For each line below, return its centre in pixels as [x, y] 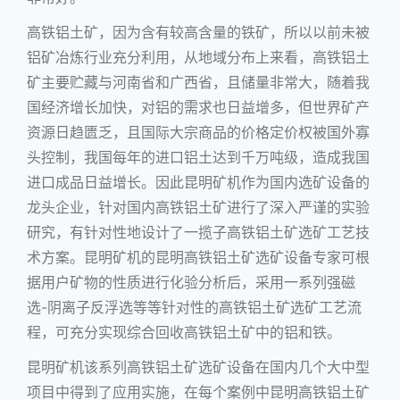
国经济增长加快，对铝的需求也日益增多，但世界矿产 [198, 108]
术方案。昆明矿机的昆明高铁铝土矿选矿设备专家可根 [198, 258]
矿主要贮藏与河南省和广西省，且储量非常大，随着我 [198, 83]
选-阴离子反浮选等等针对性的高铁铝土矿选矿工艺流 [194, 308]
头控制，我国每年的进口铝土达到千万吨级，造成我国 [198, 158]
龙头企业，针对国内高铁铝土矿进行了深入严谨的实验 [198, 208]
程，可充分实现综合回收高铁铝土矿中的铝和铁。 [184, 333]
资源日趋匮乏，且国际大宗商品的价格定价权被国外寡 [198, 133]
